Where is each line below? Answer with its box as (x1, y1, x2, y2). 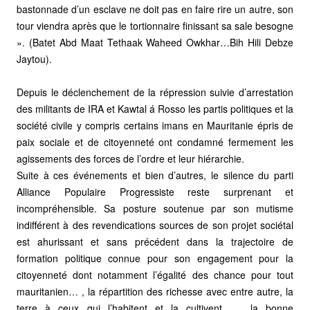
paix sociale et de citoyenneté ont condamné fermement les (17, 134, 293, 149)
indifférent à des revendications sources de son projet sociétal (17, 217, 293, 232)
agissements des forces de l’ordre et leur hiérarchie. (17, 151, 244, 165)
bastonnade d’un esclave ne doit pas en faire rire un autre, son (17, 1, 293, 16)
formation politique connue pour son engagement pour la (17, 250, 293, 265)
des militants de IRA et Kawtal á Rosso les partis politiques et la (17, 101, 293, 116)
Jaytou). (17, 51, 52, 66)
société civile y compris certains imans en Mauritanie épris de (17, 118, 293, 132)
